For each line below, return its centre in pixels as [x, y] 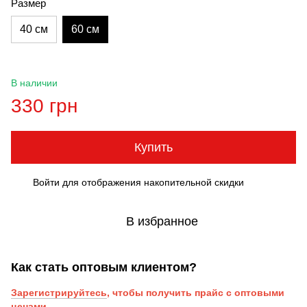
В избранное [162, 221]
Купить [153, 147]
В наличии [34, 83]
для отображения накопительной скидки [152, 182]
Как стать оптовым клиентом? [104, 267]
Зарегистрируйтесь [59, 292]
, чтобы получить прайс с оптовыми [196, 292]
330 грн [44, 106]
